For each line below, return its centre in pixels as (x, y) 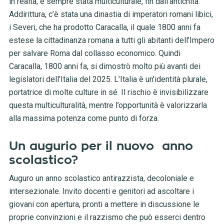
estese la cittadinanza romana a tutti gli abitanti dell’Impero (111, 40)
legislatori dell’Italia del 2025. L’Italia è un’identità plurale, (108, 79)
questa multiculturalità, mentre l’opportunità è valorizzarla (108, 105)
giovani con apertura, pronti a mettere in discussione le (104, 204)
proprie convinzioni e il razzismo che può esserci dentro (107, 217)
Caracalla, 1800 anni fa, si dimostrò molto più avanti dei (104, 66)
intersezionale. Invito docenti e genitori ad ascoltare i (101, 191)
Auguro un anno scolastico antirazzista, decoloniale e (101, 178)
